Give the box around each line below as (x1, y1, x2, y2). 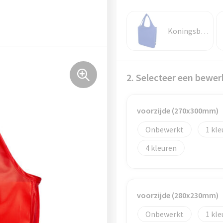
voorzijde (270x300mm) (136, 106, 219, 115)
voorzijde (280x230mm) (136, 190, 219, 200)
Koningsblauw (200, 26, 209, 36)
